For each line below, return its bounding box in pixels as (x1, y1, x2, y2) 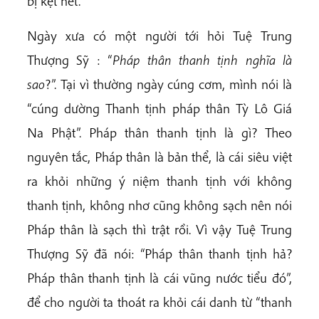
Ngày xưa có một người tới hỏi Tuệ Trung (27, 27, 292, 45)
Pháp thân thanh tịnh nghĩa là (113, 51, 292, 69)
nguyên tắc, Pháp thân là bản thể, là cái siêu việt (27, 148, 292, 166)
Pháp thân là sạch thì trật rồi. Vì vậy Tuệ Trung (27, 221, 292, 239)
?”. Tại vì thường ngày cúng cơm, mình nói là (45, 75, 292, 93)
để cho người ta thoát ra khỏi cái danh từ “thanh (27, 293, 292, 311)
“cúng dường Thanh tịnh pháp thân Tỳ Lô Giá (27, 100, 292, 117)
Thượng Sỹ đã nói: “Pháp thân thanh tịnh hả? (27, 245, 292, 263)
